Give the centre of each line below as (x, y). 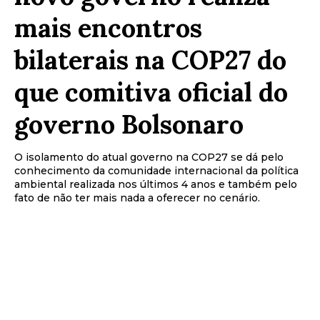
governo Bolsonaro (129, 124)
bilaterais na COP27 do (150, 60)
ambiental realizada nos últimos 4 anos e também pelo (156, 184)
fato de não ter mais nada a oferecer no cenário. (137, 197)
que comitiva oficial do (151, 92)
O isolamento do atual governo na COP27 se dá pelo (149, 157)
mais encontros (108, 27)
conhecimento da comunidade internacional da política (156, 170)
